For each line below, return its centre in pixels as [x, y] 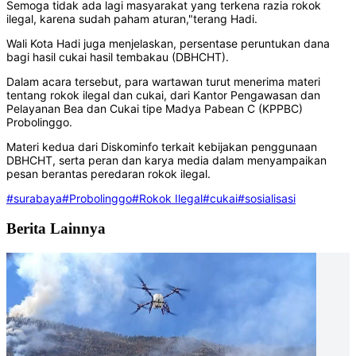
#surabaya [34, 199]
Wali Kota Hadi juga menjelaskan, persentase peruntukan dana [168, 44]
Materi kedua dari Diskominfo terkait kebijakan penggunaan [162, 147]
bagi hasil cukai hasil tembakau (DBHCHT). [118, 57]
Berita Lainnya [56, 228]
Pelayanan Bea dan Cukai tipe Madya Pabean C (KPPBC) [155, 109]
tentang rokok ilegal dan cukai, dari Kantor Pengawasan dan [163, 95]
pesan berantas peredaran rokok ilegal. [108, 174]
